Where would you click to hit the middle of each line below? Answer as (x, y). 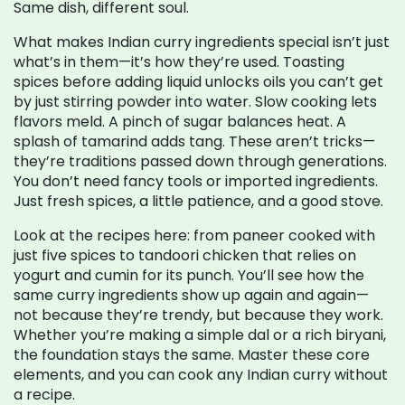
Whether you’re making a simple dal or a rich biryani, (200, 335)
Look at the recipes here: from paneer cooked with (194, 235)
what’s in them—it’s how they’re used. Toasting (179, 62)
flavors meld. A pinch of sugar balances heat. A (180, 122)
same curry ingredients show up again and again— (191, 295)
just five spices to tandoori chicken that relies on (185, 255)
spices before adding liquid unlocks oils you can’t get (198, 82)
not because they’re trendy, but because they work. (198, 315)
